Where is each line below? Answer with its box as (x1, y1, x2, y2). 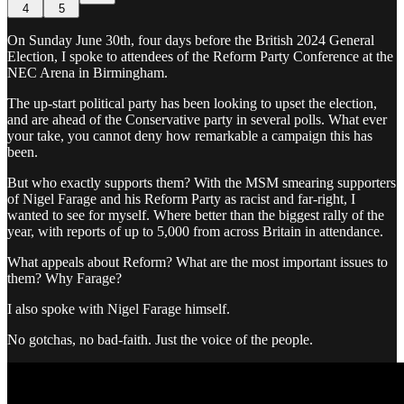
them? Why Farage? (7, 270, 122, 286)
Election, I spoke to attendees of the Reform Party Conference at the (7, 48, 393, 64)
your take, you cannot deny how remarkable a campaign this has (7, 127, 372, 143)
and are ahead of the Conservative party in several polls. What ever (7, 111, 387, 127)
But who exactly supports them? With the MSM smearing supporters (7, 174, 396, 190)
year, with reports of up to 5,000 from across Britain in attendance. (7, 223, 383, 239)
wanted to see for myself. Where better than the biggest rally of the (7, 207, 384, 223)
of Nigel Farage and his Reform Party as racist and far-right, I (7, 190, 355, 207)
